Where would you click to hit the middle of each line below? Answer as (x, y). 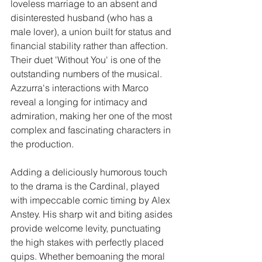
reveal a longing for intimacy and (80, 101)
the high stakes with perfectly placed (88, 242)
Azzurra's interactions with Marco (81, 87)
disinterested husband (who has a (83, 17)
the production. (42, 144)
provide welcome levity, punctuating (87, 228)
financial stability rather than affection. (92, 45)
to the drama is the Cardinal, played (86, 186)
